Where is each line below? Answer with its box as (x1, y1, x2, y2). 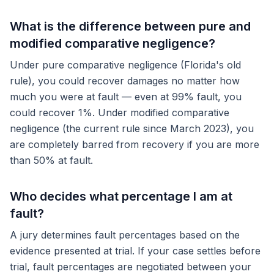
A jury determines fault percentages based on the (10, 229, 240, 241)
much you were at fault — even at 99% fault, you (10, 91, 242, 103)
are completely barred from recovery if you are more (10, 138, 259, 150)
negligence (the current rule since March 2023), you (10, 122, 254, 135)
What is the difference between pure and (10, 19, 251, 34)
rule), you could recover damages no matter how (10, 75, 240, 87)
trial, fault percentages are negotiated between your (10, 261, 251, 273)
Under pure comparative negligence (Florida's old (10, 59, 241, 71)
